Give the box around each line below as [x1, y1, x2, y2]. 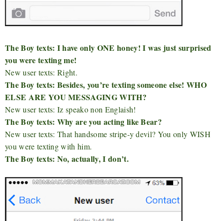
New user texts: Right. [5, 67, 78, 78]
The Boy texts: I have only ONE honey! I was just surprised [5, 42, 212, 54]
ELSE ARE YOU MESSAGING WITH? [5, 91, 147, 103]
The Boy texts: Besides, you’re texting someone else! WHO [5, 79, 207, 91]
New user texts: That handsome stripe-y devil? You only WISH [5, 129, 211, 140]
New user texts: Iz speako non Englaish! [5, 104, 136, 115]
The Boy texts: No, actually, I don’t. [5, 153, 129, 165]
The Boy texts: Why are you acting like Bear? [5, 116, 162, 128]
